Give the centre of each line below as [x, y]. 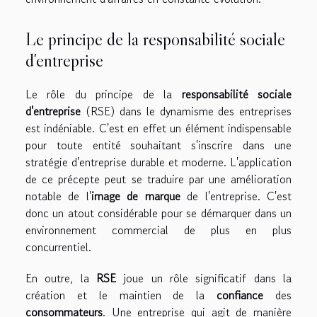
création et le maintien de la [121, 295]
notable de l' [58, 196]
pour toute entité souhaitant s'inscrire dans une [158, 145]
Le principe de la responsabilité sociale [155, 40]
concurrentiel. [58, 247]
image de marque [136, 196]
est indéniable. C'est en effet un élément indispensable [158, 128]
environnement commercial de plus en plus [158, 230]
